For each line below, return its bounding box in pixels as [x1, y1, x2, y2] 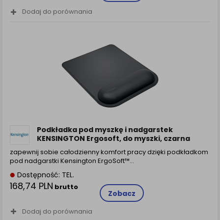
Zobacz [108, 188, 136, 198]
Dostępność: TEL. [15, 169, 74, 180]
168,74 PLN [10, 179, 53, 192]
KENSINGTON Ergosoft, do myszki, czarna [37, 133, 190, 143]
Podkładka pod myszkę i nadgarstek [37, 124, 173, 135]
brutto [53, 182, 78, 192]
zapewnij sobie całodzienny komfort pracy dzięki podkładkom [10, 147, 208, 157]
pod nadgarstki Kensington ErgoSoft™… [10, 156, 134, 165]
